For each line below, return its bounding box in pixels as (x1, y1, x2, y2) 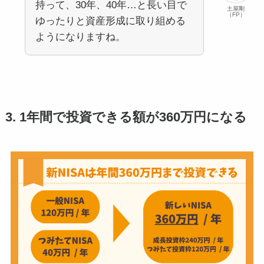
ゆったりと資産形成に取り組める (35, 15, 186, 27)
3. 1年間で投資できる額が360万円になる (5, 110, 247, 124)
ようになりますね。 (35, 31, 126, 42)
